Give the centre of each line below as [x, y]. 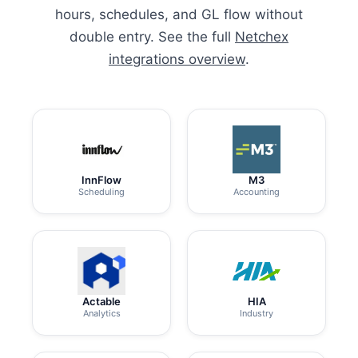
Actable [101, 302]
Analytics [101, 314]
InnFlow [101, 180]
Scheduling [101, 192]
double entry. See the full [152, 37]
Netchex [262, 37]
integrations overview [177, 60]
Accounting [257, 192]
